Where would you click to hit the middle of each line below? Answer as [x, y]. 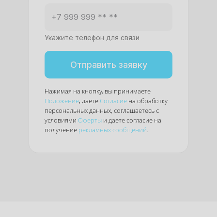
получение [62, 130]
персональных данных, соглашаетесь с [102, 110]
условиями [61, 120]
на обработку [147, 101]
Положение [62, 101]
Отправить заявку [108, 64]
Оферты [90, 120]
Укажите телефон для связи [92, 37]
